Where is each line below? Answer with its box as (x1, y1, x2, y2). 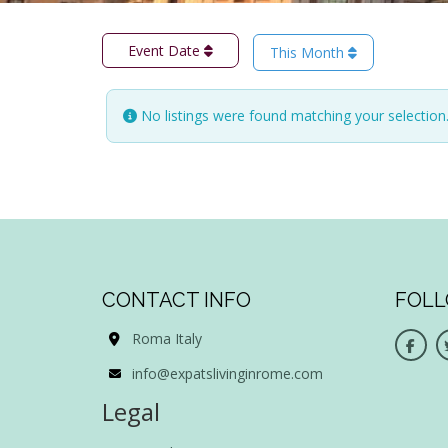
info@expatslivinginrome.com (132, 363, 323, 383)
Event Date (128, 40, 204, 60)
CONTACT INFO (102, 287, 251, 312)
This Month (270, 43, 348, 63)
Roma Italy (132, 328, 202, 348)
